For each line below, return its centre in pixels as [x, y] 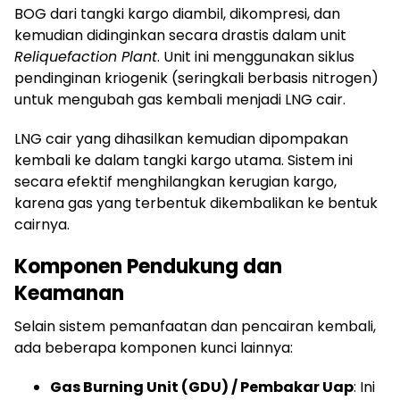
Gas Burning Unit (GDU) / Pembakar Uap [202, 387]
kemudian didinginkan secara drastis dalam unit [180, 36]
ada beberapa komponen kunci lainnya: [154, 348]
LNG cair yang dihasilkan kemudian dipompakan [181, 139]
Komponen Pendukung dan [148, 267]
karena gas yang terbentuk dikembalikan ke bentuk [196, 204]
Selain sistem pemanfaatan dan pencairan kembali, [195, 327]
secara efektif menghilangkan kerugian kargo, [175, 182]
